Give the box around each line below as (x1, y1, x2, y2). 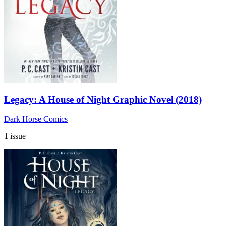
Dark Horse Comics (4, 115, 68, 124)
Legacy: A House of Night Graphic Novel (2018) (4, 94, 202, 105)
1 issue (4, 132, 26, 141)
